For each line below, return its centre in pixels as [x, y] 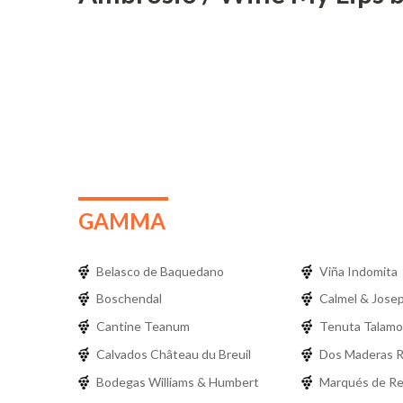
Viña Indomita [358, 271]
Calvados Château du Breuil [174, 354]
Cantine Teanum [143, 327]
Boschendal [129, 299]
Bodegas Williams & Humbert [178, 381]
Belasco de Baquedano [160, 271]
